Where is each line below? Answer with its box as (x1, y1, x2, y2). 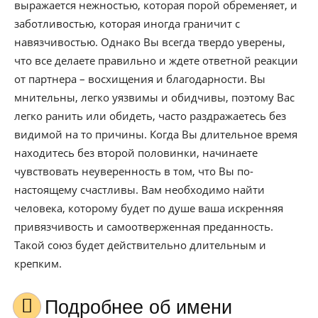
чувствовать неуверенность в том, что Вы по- (14, 164, 253, 178)
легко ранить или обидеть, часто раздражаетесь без (14, 109, 286, 123)
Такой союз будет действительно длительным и (14, 238, 266, 252)
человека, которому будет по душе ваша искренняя (14, 201, 283, 215)
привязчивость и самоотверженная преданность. (14, 219, 273, 234)
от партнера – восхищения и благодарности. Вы (14, 72, 265, 86)
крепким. (14, 256, 62, 270)
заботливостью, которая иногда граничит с (14, 16, 240, 31)
